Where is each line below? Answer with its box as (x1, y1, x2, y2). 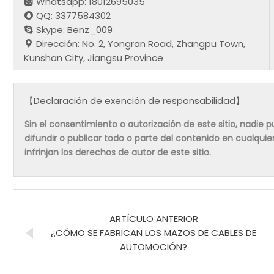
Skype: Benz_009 (34, 23, 113, 36)
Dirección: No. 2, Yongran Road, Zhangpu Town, (34, 37, 246, 50)
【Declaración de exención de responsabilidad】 (24, 94, 245, 108)
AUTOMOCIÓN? (120, 240, 187, 253)
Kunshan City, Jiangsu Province (24, 51, 164, 64)
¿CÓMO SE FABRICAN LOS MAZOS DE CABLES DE (51, 226, 256, 239)
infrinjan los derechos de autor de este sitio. (24, 146, 212, 159)
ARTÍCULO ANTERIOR (109, 212, 198, 225)
